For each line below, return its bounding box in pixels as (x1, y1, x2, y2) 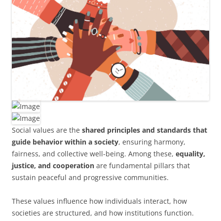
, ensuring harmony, (118, 137, 185, 147)
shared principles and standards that (82, 125, 207, 135)
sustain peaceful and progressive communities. (12, 172, 169, 182)
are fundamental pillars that (94, 160, 190, 170)
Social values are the (12, 125, 82, 135)
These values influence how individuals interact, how (12, 196, 187, 206)
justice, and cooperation (12, 160, 94, 170)
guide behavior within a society (12, 137, 118, 147)
